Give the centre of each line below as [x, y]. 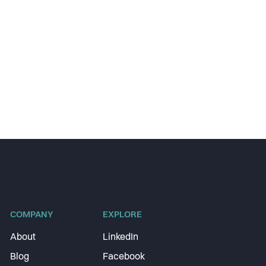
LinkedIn [121, 237]
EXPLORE [123, 215]
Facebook [124, 257]
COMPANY [31, 215]
